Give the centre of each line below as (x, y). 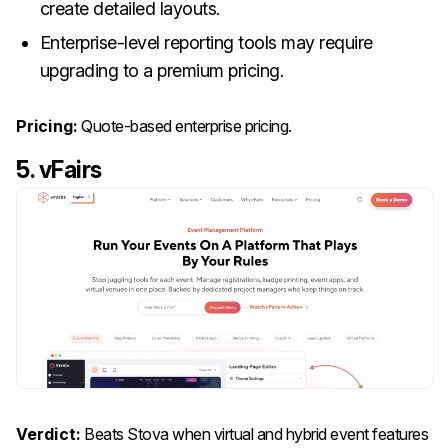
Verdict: (48, 433)
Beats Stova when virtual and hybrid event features (254, 433)
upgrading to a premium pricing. (161, 70)
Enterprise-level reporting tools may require (206, 42)
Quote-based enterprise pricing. (184, 125)
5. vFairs (59, 169)
